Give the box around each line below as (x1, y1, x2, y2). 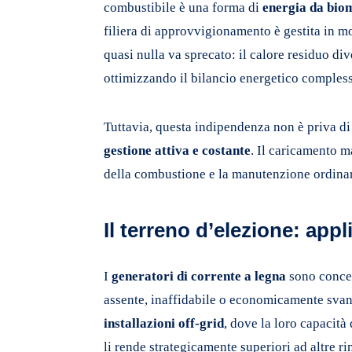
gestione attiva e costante (104, 142, 251, 158)
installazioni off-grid (104, 315, 224, 331)
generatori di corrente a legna (112, 268, 286, 284)
